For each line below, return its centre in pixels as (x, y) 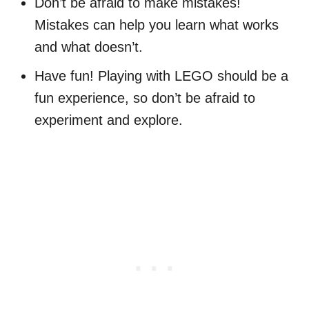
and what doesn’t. (89, 47)
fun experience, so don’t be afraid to (145, 98)
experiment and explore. (109, 120)
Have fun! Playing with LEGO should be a (161, 76)
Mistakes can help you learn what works (157, 25)
